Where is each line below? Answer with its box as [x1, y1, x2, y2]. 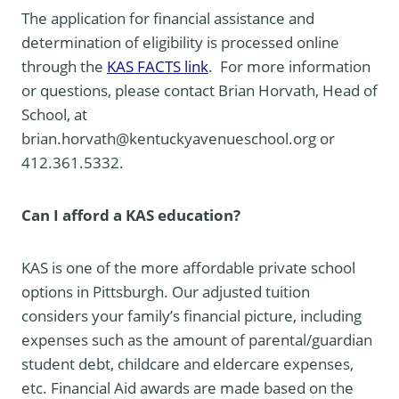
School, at [21, 103, 87, 125]
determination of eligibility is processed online [21, 31, 339, 53]
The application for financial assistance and [21, 7, 314, 28]
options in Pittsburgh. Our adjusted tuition [21, 281, 310, 302]
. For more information [208, 55, 370, 77]
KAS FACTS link [107, 55, 208, 77]
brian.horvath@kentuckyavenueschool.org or [21, 127, 335, 149]
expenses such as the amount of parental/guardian [21, 329, 372, 350]
